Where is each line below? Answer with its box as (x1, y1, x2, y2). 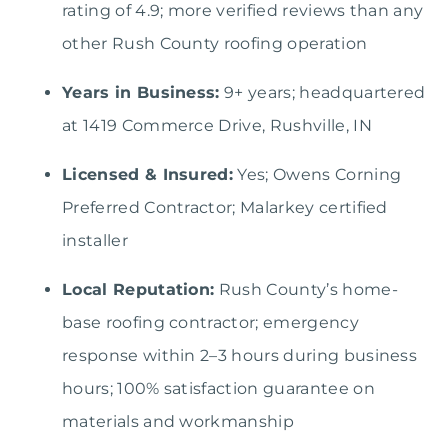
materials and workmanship (62, 412, 295, 432)
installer (62, 231, 128, 251)
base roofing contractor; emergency (62, 313, 359, 333)
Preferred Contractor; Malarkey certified (62, 198, 388, 218)
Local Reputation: (62, 280, 215, 300)
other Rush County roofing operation (62, 34, 368, 54)
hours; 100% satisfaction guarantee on (62, 379, 375, 399)
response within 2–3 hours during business (62, 346, 418, 366)
